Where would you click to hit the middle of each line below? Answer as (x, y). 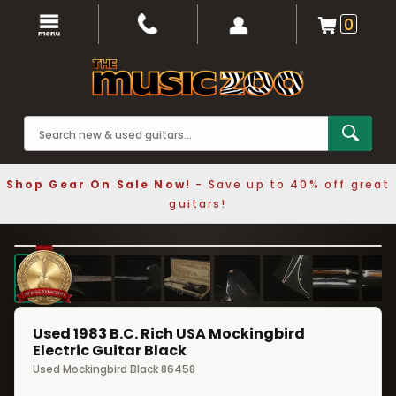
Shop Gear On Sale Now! (99, 184)
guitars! (198, 204)
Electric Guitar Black (110, 350)
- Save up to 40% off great (291, 184)
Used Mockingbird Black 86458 (114, 369)
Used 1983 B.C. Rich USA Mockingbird (169, 334)
